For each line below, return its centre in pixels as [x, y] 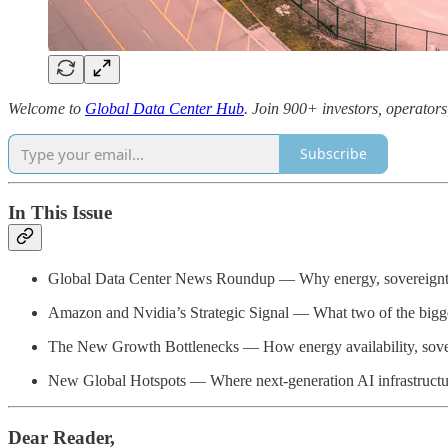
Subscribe [333, 154]
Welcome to [46, 108]
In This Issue [60, 213]
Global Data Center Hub [164, 108]
